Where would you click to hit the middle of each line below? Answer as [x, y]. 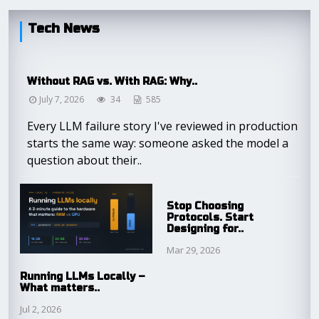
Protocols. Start [210, 218]
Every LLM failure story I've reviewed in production [162, 126]
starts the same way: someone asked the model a [158, 143]
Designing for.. [205, 229]
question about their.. [84, 160]
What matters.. [60, 288]
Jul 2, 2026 [41, 309]
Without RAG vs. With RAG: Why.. [112, 82]
